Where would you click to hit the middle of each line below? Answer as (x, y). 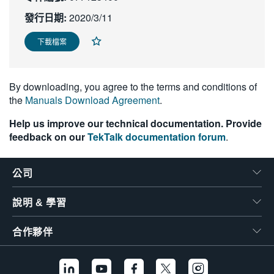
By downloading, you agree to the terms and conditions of (133, 87)
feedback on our (48, 137)
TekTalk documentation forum (157, 137)
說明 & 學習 (39, 203)
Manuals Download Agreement (92, 100)
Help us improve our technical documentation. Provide (135, 123)
